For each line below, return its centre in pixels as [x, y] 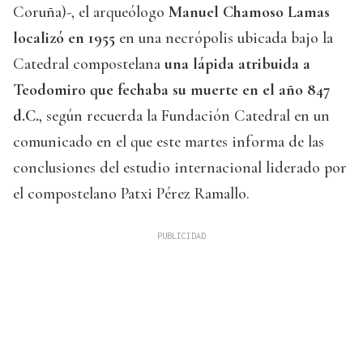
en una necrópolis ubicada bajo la [226, 38]
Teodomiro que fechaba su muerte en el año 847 [172, 90]
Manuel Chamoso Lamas [249, 13]
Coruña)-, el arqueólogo [91, 13]
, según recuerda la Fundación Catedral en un [184, 116]
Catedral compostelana [89, 64]
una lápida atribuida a [237, 64]
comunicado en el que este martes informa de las [169, 142]
